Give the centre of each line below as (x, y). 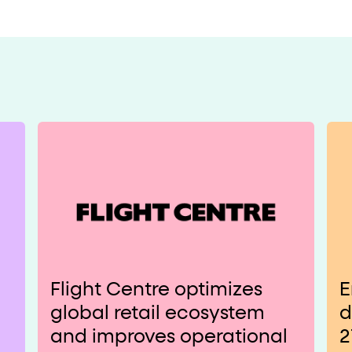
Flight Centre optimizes (156, 290)
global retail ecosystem (158, 314)
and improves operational (169, 337)
